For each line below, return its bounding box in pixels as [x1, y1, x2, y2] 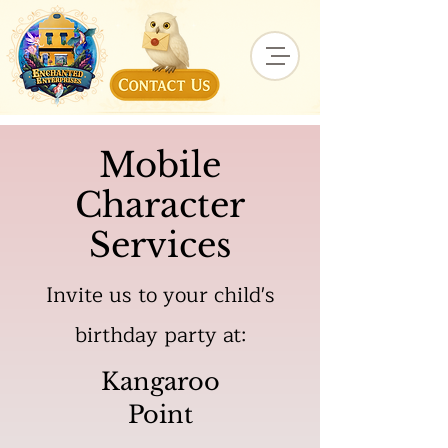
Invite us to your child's [45, 278, 275, 313]
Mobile [99, 144, 221, 186]
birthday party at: [74, 318, 246, 353]
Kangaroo [101, 367, 220, 396]
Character [75, 184, 245, 226]
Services [89, 224, 231, 266]
